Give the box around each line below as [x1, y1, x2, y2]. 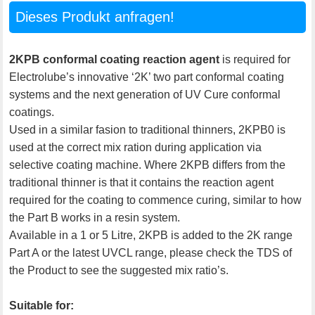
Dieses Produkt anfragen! [15, 8, 174, 25]
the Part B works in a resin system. [9, 211, 186, 224]
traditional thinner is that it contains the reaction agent [9, 176, 274, 188]
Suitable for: [9, 299, 77, 311]
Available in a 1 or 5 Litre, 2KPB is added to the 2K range [9, 229, 293, 241]
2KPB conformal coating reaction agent [9, 53, 220, 65]
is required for [219, 53, 291, 65]
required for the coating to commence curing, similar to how [9, 193, 302, 206]
